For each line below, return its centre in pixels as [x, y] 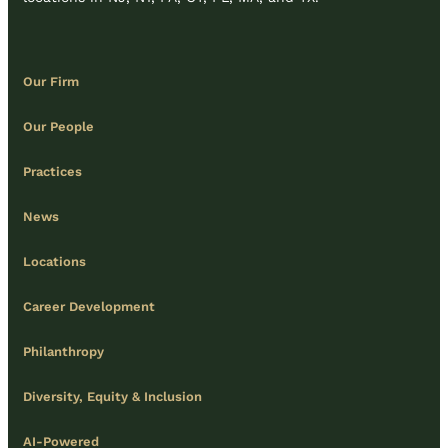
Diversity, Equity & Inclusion [112, 397]
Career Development [89, 307]
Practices [52, 172]
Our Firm [51, 82]
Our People [58, 127]
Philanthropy [63, 352]
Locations [54, 262]
